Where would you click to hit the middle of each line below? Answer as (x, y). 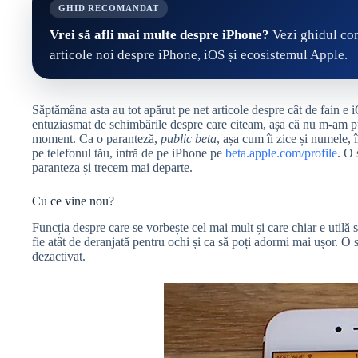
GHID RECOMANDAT (109, 8)
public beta (189, 139)
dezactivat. (59, 257)
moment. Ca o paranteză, (96, 139)
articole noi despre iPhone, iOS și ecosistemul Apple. (199, 55)
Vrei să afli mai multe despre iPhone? (159, 35)
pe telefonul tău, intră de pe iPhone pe (129, 153)
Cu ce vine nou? (73, 201)
